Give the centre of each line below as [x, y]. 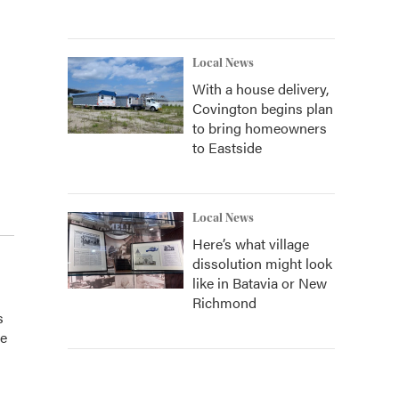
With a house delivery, [261, 89]
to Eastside [227, 147]
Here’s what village [251, 244]
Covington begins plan [263, 108]
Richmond [224, 302]
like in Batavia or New [260, 283]
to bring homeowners [260, 128]
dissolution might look [262, 263]
